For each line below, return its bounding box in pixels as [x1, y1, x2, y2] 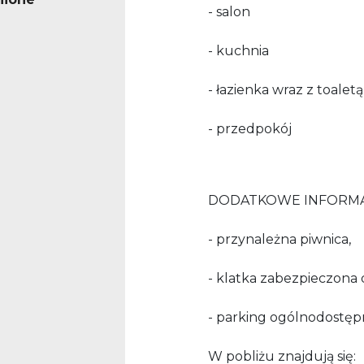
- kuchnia [208, 43, 269, 59]
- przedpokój [208, 121, 295, 137]
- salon [208, 4, 253, 20]
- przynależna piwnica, [208, 232, 351, 248]
